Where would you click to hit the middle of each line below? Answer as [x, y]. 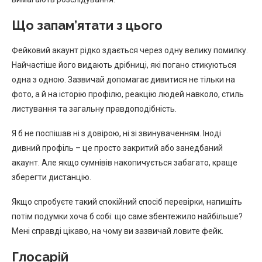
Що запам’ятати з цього [87, 25]
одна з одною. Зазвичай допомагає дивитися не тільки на [123, 79]
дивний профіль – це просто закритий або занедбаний [117, 148]
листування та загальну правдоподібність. [94, 108]
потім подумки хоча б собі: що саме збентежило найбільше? [127, 216]
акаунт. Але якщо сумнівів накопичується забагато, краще [125, 162]
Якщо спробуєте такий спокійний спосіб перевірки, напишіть [127, 201]
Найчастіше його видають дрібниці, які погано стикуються [124, 65]
